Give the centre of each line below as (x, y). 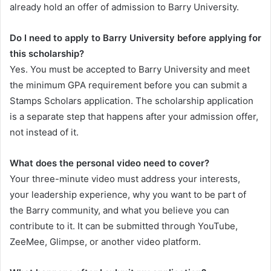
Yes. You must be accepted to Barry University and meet (130, 70)
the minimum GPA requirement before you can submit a (128, 85)
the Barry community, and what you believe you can (119, 211)
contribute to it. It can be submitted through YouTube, (124, 226)
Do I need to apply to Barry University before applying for (135, 38)
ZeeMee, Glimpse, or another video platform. (105, 242)
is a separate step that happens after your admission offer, (134, 117)
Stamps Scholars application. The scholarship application (132, 101)
